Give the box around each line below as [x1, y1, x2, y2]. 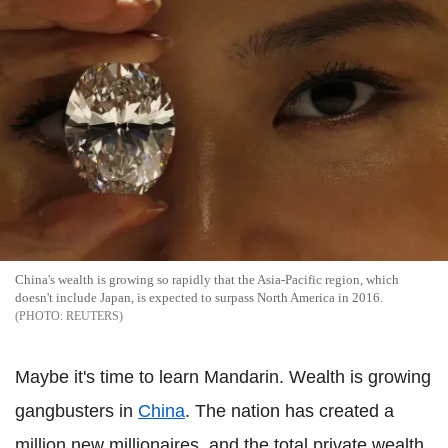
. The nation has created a [185, 401, 394, 422]
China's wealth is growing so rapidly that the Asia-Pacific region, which [15, 272, 399, 288]
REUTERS [66, 309, 119, 324]
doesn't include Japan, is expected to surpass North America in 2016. [15, 290, 383, 306]
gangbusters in [15, 401, 138, 422]
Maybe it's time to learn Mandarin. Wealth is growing [15, 367, 431, 388]
